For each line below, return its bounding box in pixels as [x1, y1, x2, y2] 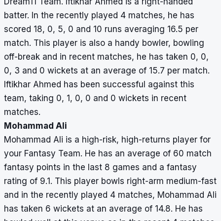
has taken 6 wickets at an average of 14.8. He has [4, 204, 203, 214]
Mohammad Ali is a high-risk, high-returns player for [4, 135, 211, 145]
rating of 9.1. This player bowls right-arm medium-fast [4, 176, 217, 186]
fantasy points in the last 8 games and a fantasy [4, 162, 197, 173]
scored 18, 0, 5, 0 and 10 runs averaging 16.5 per [4, 24, 198, 35]
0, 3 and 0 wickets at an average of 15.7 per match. [4, 66, 210, 76]
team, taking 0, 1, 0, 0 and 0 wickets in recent [4, 93, 186, 104]
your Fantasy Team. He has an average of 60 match [4, 148, 212, 159]
